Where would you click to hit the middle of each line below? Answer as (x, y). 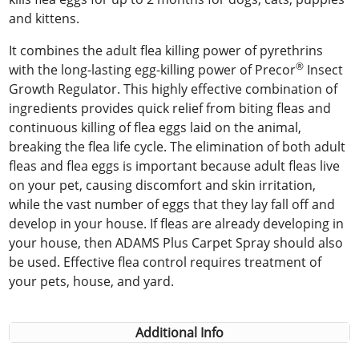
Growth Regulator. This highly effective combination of (173, 89)
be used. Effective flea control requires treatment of (165, 262)
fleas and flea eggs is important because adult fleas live (175, 165)
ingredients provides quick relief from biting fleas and (170, 108)
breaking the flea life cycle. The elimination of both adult (177, 146)
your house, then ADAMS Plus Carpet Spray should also (176, 242)
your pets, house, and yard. (92, 281)
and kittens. (44, 18)
